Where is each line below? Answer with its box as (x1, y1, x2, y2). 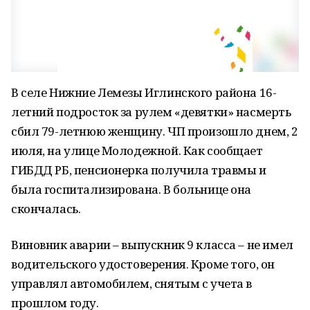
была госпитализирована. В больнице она (11, 181, 252, 197)
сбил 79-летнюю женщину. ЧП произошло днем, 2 (11, 123, 298, 139)
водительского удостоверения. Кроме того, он (11, 256, 275, 272)
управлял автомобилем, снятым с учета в (11, 275, 253, 291)
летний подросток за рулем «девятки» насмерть (11, 104, 291, 120)
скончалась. (11, 201, 81, 217)
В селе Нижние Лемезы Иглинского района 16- (11, 84, 277, 100)
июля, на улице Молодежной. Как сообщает (11, 143, 263, 158)
